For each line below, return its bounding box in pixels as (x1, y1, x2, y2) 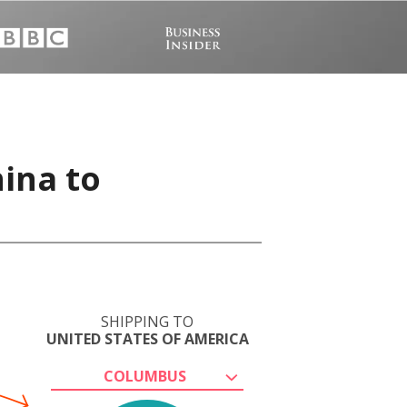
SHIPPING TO (101, 312, 194, 332)
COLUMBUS (103, 366, 186, 386)
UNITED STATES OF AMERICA (45, 329, 249, 349)
